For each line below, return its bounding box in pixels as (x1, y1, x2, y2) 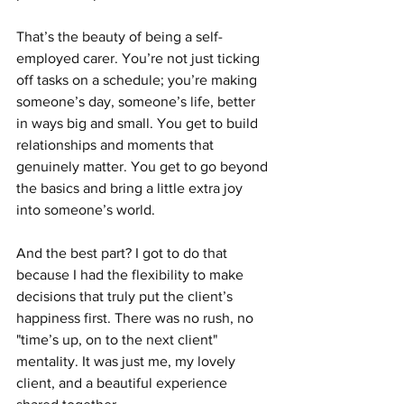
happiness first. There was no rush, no (16, 310, 257, 326)
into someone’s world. (16, 202, 155, 218)
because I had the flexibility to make (16, 267, 247, 283)
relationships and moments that (16, 137, 217, 153)
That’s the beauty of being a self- (16, 29, 223, 45)
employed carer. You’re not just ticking (16, 50, 263, 67)
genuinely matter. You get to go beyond (16, 159, 271, 175)
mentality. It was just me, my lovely (16, 353, 239, 370)
